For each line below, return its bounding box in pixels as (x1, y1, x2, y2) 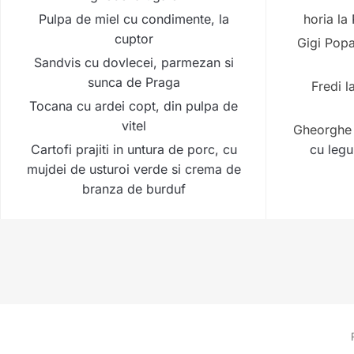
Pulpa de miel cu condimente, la (38, 11, 229, 28)
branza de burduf (81, 181, 186, 198)
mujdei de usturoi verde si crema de (26, 161, 241, 178)
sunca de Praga (87, 74, 180, 91)
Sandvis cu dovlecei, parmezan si (33, 55, 234, 71)
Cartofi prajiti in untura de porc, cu (30, 141, 237, 158)
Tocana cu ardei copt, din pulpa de (29, 98, 238, 115)
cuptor (114, 31, 153, 47)
